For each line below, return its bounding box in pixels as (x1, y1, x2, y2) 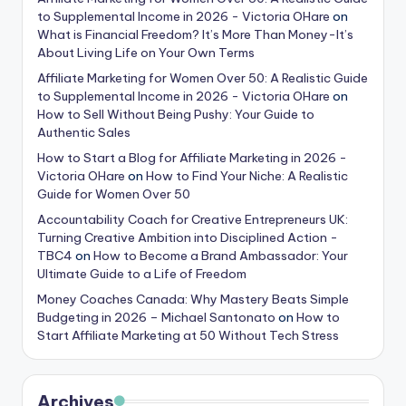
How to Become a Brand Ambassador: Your (93, 247, 348, 265)
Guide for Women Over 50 (37, 186, 190, 203)
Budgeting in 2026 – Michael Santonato (37, 309, 275, 326)
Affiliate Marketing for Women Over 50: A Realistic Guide (37, 70, 368, 87)
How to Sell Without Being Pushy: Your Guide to (37, 106, 314, 123)
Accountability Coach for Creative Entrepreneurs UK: (37, 211, 348, 228)
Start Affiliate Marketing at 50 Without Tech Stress (37, 327, 339, 344)
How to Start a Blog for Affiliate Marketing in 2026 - (37, 150, 347, 167)
